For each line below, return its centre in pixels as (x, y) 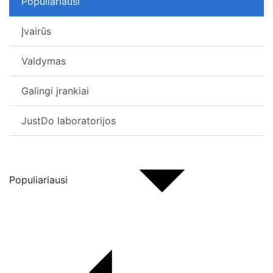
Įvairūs (36, 31)
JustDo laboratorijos (69, 121)
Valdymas (44, 61)
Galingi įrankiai (55, 91)
